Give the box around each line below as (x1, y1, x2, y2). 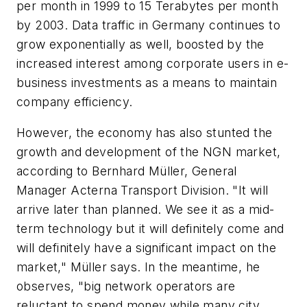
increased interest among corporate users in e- (16, 56, 289, 71)
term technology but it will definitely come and (16, 221, 284, 236)
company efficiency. (16, 94, 133, 109)
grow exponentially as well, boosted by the (16, 36, 265, 51)
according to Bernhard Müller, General (16, 164, 237, 179)
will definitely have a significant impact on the (16, 241, 277, 256)
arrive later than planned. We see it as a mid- (16, 202, 275, 217)
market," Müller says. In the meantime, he (16, 260, 260, 275)
